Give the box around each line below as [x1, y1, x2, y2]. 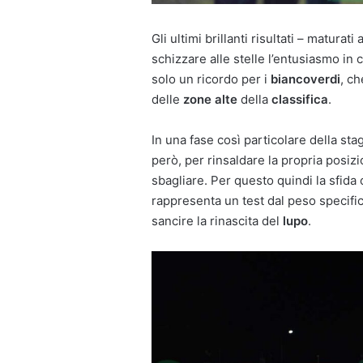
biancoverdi [271, 71, 340, 88]
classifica [271, 92, 328, 108]
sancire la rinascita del [152, 213, 283, 229]
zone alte [183, 92, 237, 108]
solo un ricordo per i [152, 71, 271, 88]
